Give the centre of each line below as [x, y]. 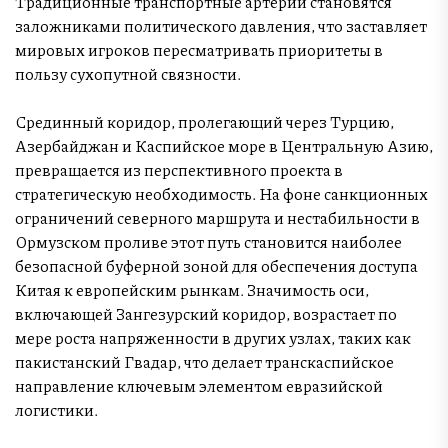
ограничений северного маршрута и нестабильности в [217, 217]
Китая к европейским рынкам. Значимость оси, [192, 289]
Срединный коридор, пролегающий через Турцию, [204, 121]
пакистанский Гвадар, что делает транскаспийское [204, 361]
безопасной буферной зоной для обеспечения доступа [216, 265]
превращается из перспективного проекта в [179, 169]
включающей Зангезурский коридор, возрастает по [206, 313]
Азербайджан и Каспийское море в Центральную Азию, [224, 145]
